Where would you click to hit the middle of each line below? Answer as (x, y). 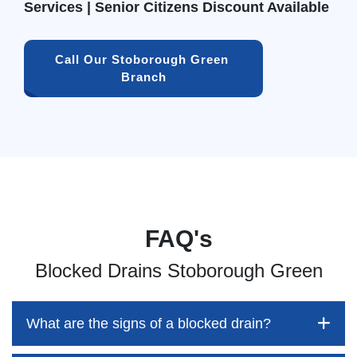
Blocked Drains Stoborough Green (178, 270)
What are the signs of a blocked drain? (149, 323)
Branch (143, 76)
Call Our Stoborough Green (143, 59)
